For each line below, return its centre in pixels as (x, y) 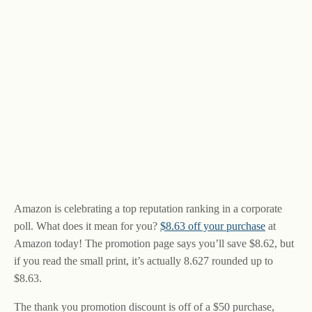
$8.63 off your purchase (213, 226)
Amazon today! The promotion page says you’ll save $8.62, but (154, 243)
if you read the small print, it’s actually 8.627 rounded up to (143, 261)
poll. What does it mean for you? (87, 226)
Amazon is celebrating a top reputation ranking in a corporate (148, 209)
